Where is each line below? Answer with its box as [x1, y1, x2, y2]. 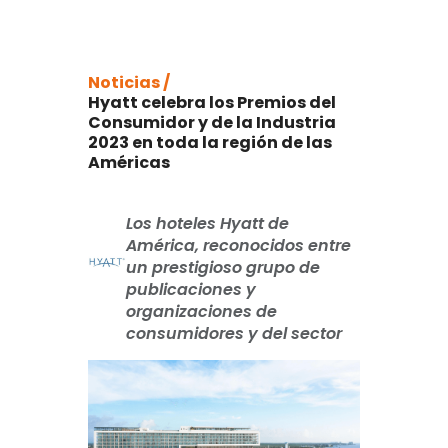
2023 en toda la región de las [88, 131, 332, 154]
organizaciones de [126, 300, 278, 323]
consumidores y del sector [126, 322, 343, 345]
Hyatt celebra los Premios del [88, 91, 336, 114]
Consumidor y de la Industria [88, 111, 336, 134]
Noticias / [88, 71, 170, 94]
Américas [88, 151, 170, 174]
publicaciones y [126, 278, 257, 301]
